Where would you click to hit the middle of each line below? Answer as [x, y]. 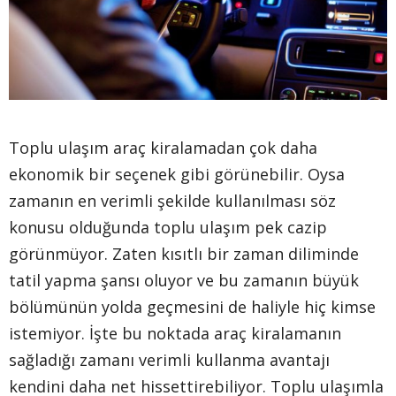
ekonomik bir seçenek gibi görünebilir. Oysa [177, 174]
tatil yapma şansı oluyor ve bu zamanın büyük [184, 280]
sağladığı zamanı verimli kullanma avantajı [169, 359]
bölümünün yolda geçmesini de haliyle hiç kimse [192, 306]
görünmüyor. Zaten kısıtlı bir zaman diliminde [184, 253]
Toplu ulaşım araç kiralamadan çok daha [163, 147]
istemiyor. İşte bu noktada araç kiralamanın [175, 333]
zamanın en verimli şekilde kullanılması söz [172, 200]
